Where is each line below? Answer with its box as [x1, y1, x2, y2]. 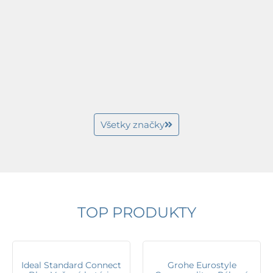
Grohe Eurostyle [167, 260, 236, 271]
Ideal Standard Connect [21, 260, 121, 271]
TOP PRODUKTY [77, 204, 196, 222]
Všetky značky [101, 119, 165, 131]
